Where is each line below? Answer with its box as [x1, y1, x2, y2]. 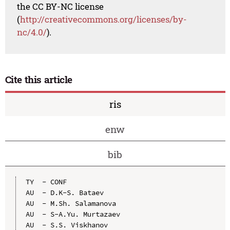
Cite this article [5, 73, 73, 86]
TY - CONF [25, 177, 67, 186]
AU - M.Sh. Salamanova [25, 198, 116, 208]
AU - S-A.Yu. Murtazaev [25, 209, 120, 219]
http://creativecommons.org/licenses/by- [20, 13, 187, 26]
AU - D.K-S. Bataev [25, 187, 104, 197]
